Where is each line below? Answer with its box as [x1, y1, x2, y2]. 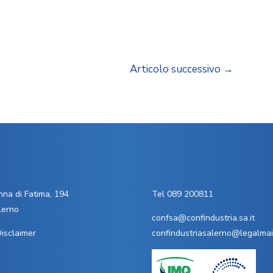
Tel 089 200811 [152, 188, 213, 200]
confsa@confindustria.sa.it [152, 211, 255, 224]
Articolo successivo [130, 62, 224, 76]
